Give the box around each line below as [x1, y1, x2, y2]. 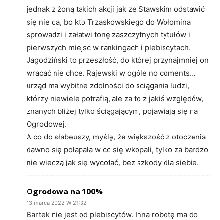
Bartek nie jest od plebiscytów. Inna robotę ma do [27, 209, 198, 219]
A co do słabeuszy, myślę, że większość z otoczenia [27, 132, 206, 141]
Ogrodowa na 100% [27, 186, 103, 197]
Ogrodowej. [27, 119, 67, 129]
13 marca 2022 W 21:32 [27, 199, 87, 206]
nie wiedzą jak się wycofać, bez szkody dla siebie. [27, 157, 199, 167]
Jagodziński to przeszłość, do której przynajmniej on [27, 55, 209, 65]
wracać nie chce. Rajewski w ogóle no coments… [27, 68, 195, 78]
